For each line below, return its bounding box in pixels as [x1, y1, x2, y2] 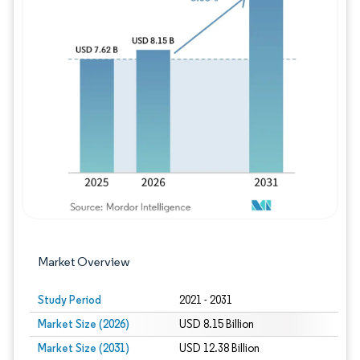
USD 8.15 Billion [178, 317, 254, 331]
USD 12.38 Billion [178, 342, 260, 355]
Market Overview [38, 254, 130, 269]
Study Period [38, 292, 101, 307]
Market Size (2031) [38, 341, 129, 355]
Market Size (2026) [38, 317, 129, 331]
